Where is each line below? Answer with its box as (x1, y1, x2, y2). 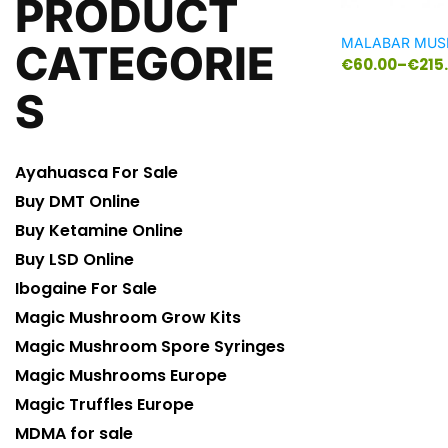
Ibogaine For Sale (15, 277, 157, 300)
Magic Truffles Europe (15, 393, 194, 416)
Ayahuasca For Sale (15, 161, 178, 184)
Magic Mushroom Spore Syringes (15, 335, 285, 358)
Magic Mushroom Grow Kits (15, 306, 241, 329)
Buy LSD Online (15, 248, 134, 271)
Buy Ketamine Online (15, 219, 183, 242)
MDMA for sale (15, 422, 133, 445)
